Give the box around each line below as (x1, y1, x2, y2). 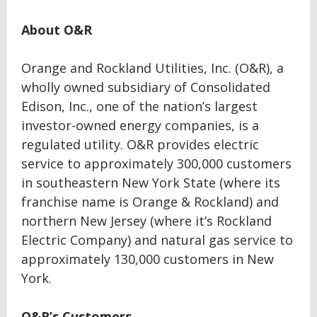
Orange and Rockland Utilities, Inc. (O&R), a (21, 59, 284, 76)
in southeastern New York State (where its (21, 174, 280, 191)
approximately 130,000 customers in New (21, 250, 274, 267)
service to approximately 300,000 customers (21, 155, 292, 172)
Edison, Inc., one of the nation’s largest (21, 98, 258, 115)
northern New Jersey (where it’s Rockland (21, 212, 272, 229)
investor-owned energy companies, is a (21, 117, 259, 134)
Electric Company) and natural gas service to (21, 231, 293, 248)
